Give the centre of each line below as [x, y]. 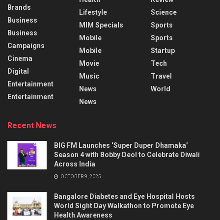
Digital [18, 71]
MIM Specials [101, 25]
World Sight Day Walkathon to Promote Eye [124, 206]
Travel [161, 76]
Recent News [32, 126]
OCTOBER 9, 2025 [80, 177]
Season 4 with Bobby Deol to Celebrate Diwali [127, 155]
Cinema [20, 59]
